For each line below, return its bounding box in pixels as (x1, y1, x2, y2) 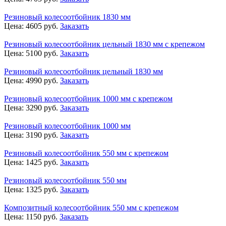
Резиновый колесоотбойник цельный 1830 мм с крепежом (4, 39, 205, 48)
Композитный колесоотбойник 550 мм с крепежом (4, 203, 179, 212)
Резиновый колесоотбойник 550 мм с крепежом (4, 148, 168, 157)
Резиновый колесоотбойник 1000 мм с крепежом (4, 94, 173, 103)
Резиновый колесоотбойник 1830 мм (4, 12, 131, 21)
